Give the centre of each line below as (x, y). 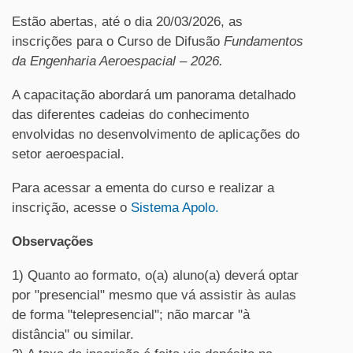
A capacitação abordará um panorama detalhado (154, 95)
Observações (52, 242)
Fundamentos (264, 41)
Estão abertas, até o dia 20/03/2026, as (127, 22)
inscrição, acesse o (71, 208)
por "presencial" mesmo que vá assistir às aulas (154, 295)
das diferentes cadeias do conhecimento (130, 115)
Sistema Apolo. (175, 208)
